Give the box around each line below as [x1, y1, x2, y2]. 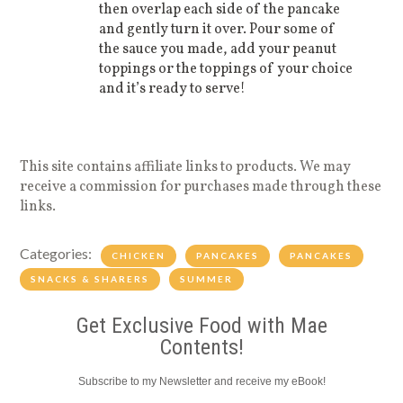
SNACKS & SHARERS [31, 273, 150, 285]
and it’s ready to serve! [99, 79, 246, 100]
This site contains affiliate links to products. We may [20, 157, 352, 178]
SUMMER [180, 273, 234, 285]
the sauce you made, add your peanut [99, 40, 337, 60]
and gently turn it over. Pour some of [99, 20, 336, 40]
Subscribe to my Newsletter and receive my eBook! [77, 375, 326, 389]
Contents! [159, 335, 244, 361]
